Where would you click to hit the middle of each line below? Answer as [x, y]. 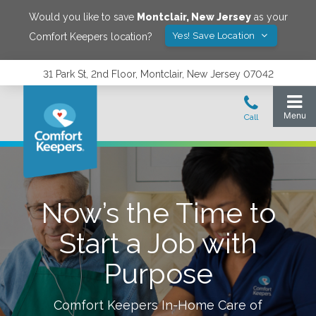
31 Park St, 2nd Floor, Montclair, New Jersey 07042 [158, 74]
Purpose [158, 273]
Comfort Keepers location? [90, 36]
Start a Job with [158, 243]
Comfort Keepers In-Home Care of [158, 305]
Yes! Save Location [215, 36]
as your [269, 17]
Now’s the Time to [158, 213]
